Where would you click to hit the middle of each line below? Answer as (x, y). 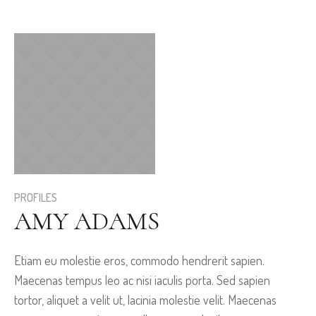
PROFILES (36, 197)
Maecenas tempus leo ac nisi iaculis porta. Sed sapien (142, 280)
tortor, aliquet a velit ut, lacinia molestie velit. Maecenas (145, 299)
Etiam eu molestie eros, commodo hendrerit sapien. (139, 260)
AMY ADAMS (87, 221)
